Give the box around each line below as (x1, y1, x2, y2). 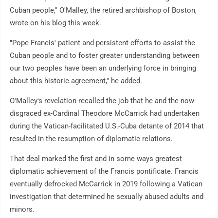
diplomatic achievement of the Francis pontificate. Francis (10, 167, 199, 176)
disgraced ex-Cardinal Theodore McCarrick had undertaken (10, 109, 200, 118)
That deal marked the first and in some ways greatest (10, 154, 182, 163)
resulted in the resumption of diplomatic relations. (10, 134, 173, 144)
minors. (10, 205, 35, 214)
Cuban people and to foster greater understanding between (10, 51, 200, 60)
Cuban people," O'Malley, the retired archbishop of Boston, (10, 6, 197, 15)
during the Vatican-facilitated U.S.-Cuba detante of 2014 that (10, 122, 204, 131)
